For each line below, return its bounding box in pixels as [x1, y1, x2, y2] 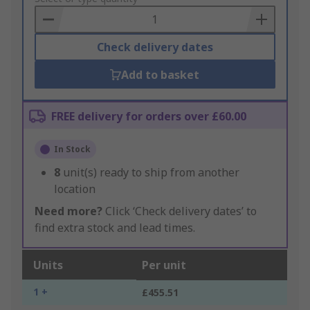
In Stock [54, 143, 91, 156]
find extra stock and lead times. [35, 220, 195, 236]
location [54, 181, 95, 197]
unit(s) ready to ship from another [63, 165, 239, 181]
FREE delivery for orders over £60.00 [51, 109, 246, 125]
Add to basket [121, 67, 200, 83]
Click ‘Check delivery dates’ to [102, 203, 257, 219]
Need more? [35, 203, 102, 219]
